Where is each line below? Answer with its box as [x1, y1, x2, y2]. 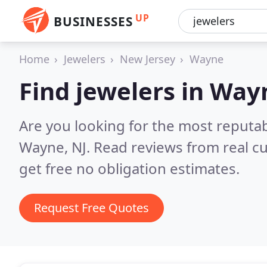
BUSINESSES [54, 13, 133, 30]
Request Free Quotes [34, 200, 149, 216]
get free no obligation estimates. [19, 159, 240, 178]
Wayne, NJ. [19, 137, 94, 157]
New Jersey [120, 52, 175, 66]
